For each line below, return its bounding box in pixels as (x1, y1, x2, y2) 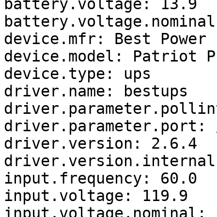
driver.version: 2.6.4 (4, 135, 197, 153)
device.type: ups (4, 65, 151, 83)
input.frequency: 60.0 (4, 170, 197, 187)
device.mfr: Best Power (4, 30, 206, 48)
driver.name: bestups (4, 82, 188, 100)
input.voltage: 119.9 (4, 187, 188, 205)
